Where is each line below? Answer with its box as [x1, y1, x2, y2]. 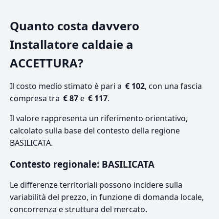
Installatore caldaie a [10, 36, 133, 53]
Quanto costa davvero [10, 18, 139, 34]
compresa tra [10, 93, 62, 104]
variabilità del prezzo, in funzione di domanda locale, [10, 192, 204, 203]
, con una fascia [145, 81, 202, 92]
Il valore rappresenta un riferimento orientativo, [10, 113, 188, 124]
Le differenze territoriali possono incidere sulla [10, 179, 182, 191]
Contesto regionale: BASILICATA [10, 158, 154, 171]
